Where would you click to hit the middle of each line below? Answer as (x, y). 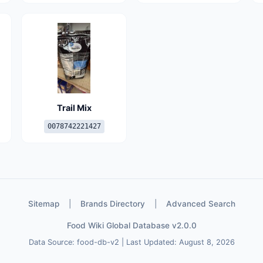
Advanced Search (200, 204)
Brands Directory (112, 204)
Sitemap (43, 204)
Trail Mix (74, 108)
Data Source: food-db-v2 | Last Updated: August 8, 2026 (131, 242)
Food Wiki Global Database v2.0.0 (131, 225)
